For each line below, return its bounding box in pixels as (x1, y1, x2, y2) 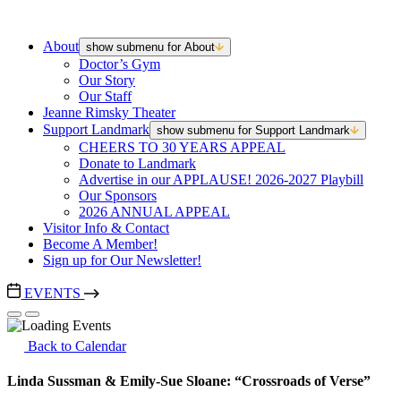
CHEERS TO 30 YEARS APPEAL (79, 140, 286, 155)
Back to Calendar (24, 338, 127, 354)
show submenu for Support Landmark (157, 124, 350, 137)
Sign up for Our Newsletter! (43, 252, 201, 268)
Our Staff (79, 89, 132, 104)
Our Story (79, 73, 135, 88)
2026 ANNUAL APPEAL (79, 204, 230, 219)
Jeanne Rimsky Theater (43, 105, 175, 120)
